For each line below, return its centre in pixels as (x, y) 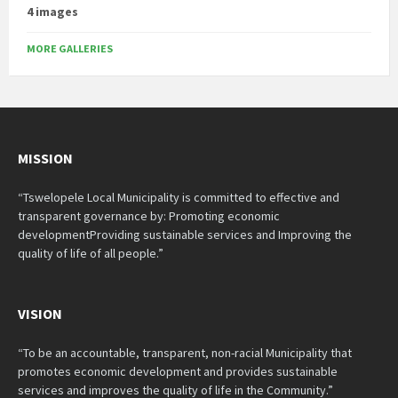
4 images (52, 12)
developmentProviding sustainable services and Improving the (185, 235)
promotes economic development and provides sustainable (178, 371)
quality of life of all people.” (91, 253)
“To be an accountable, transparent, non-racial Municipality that (185, 353)
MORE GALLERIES (70, 48)
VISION (40, 314)
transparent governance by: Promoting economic (149, 216)
